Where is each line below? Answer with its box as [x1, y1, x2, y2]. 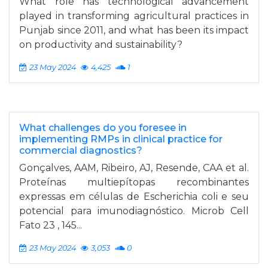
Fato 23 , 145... [19, 220, 82, 231]
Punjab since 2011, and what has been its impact [19, 25, 249, 36]
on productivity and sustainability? [19, 39, 182, 50]
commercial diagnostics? [19, 145, 142, 156]
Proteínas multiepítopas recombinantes [19, 176, 249, 188]
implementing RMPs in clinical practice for [19, 133, 223, 145]
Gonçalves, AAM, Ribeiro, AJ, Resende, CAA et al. [19, 162, 249, 173]
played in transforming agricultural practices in [19, 10, 249, 22]
